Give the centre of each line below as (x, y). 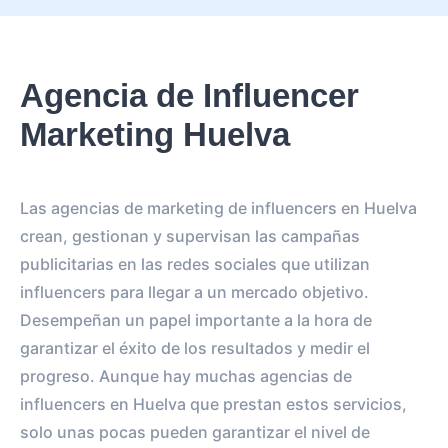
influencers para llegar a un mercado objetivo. (194, 292)
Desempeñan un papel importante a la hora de (196, 320)
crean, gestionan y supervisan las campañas (190, 236)
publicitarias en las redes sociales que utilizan (195, 264)
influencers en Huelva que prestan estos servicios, (213, 404)
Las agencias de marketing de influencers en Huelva (218, 208)
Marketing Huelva (155, 134)
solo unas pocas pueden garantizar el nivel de (195, 432)
